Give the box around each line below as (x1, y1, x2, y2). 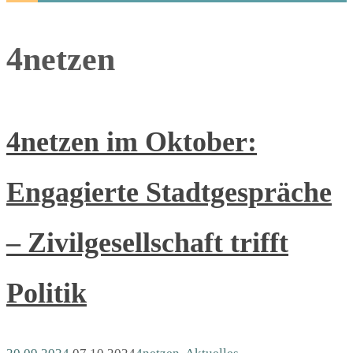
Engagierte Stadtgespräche (6, 176, 332, 208)
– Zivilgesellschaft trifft (6, 226, 288, 258)
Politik (6, 277, 87, 309)
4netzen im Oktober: (6, 125, 257, 158)
